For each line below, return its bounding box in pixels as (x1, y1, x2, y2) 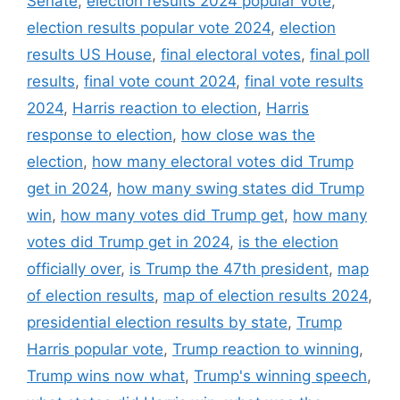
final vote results (245, 72, 363, 91)
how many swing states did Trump (117, 179, 364, 198)
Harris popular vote (27, 340, 163, 359)
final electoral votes (161, 46, 301, 64)
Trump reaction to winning (172, 340, 359, 359)
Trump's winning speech (194, 367, 367, 386)
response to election (27, 126, 172, 145)
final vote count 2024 (84, 72, 236, 91)
